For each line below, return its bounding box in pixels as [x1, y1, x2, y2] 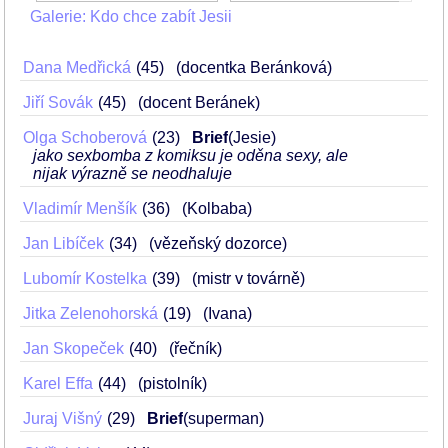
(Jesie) [228, 129, 276, 146]
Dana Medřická [23, 59, 131, 76]
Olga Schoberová [23, 129, 147, 146]
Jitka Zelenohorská [23, 305, 158, 322]
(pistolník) [138, 375, 207, 392]
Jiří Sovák [23, 94, 93, 111]
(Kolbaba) [182, 200, 252, 217]
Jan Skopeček [23, 340, 124, 357]
